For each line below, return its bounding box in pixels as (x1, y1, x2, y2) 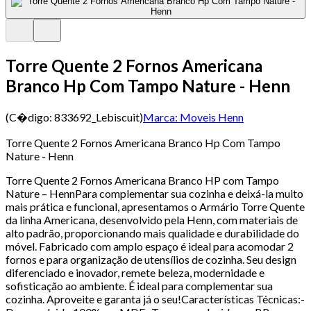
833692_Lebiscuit (54, 110, 140, 124)
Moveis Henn (180, 110, 244, 124)
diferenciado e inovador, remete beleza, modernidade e (6, 265, 264, 279)
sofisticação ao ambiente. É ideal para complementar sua (6, 278, 273, 292)
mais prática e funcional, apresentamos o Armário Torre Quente (6, 199, 305, 213)
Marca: (143, 110, 178, 124)
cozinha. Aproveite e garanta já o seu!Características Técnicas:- (6, 292, 305, 305)
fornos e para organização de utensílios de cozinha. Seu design (6, 252, 296, 266)
